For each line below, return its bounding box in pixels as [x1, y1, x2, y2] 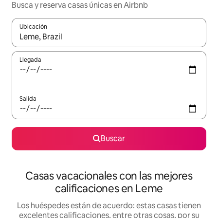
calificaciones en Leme [55, 182, 163, 196]
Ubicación [19, 23, 47, 31]
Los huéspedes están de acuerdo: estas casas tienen [17, 200, 201, 211]
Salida [19, 95, 36, 103]
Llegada [19, 56, 41, 64]
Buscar [101, 133, 125, 144]
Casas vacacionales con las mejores [25, 169, 193, 183]
